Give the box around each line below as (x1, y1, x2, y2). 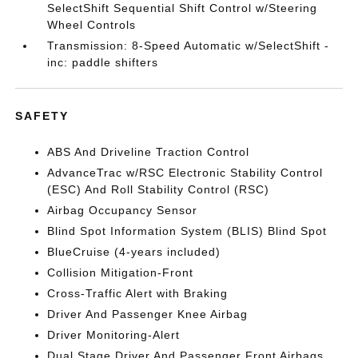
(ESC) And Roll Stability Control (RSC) (47, 183, 270, 196)
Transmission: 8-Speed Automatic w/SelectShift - (47, 39, 330, 52)
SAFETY (15, 109, 70, 122)
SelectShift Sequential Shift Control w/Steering (47, 2, 318, 14)
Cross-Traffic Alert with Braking (47, 287, 229, 300)
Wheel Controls (47, 18, 137, 31)
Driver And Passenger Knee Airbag (47, 308, 249, 320)
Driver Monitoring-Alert (47, 328, 181, 341)
